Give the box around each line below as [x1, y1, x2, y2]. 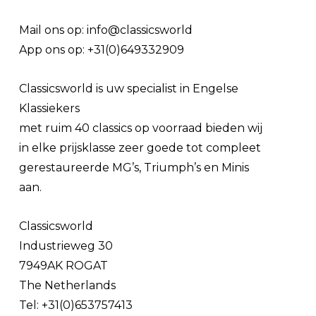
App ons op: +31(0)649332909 [19, 42, 185, 56]
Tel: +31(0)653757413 [19, 298, 133, 312]
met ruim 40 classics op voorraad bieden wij [19, 121, 263, 135]
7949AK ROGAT [19, 258, 109, 272]
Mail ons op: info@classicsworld [19, 23, 193, 37]
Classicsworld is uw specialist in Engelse [19, 81, 239, 95]
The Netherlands [19, 278, 116, 292]
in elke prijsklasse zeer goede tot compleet [19, 140, 262, 154]
